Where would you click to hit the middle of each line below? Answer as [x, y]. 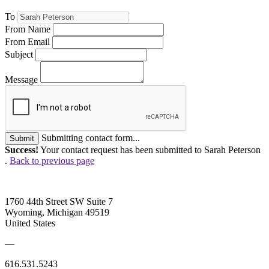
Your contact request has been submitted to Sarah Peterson [150, 150]
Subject [19, 54]
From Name [28, 29]
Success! [22, 150]
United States [30, 223]
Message [21, 79]
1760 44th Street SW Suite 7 [59, 201]
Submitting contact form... [91, 138]
